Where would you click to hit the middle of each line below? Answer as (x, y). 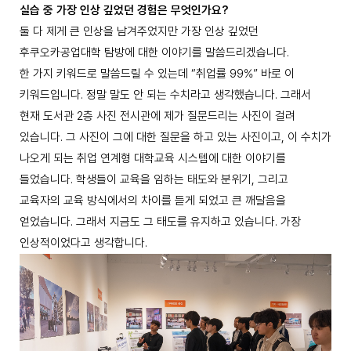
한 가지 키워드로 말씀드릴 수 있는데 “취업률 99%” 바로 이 (157, 73)
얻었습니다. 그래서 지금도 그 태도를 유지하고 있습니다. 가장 (160, 221)
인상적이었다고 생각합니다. (83, 242)
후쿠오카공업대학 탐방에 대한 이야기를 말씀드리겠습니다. (154, 52)
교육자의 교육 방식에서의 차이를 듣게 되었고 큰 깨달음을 (153, 200)
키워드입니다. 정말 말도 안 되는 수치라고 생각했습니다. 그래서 (165, 94)
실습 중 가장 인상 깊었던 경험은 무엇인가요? (124, 10)
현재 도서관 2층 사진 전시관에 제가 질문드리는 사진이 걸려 (157, 116)
